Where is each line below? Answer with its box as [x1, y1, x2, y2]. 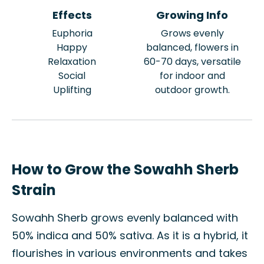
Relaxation [48, 55, 96, 68]
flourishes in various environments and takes [12, 246, 247, 260]
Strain [12, 180, 56, 200]
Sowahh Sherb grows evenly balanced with [12, 210, 238, 225]
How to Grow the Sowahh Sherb [12, 160, 239, 179]
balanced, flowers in [146, 41, 239, 54]
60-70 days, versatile [143, 55, 241, 68]
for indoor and [159, 69, 225, 82]
